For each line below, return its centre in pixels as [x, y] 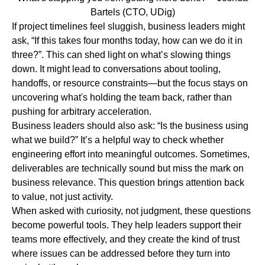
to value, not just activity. [62, 197]
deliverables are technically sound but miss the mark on [128, 169]
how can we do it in [202, 41]
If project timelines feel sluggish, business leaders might [128, 27]
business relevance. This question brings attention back [128, 183]
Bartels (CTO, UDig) [132, 12]
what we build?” [45, 140]
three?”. [28, 55]
